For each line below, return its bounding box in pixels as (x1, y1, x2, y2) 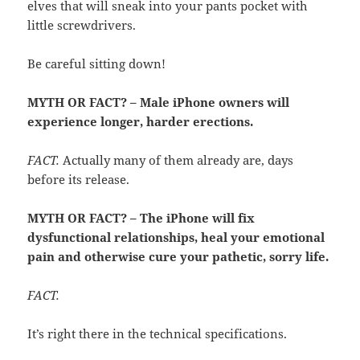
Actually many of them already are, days (59, 152, 294, 169)
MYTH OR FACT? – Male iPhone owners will (27, 94, 290, 111)
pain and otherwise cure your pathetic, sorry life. (27, 248, 329, 265)
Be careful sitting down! (27, 55, 166, 72)
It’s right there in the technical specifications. (27, 325, 288, 342)
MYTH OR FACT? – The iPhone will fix (27, 210, 256, 227)
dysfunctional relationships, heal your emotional (27, 229, 325, 246)
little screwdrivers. (27, 17, 137, 34)
